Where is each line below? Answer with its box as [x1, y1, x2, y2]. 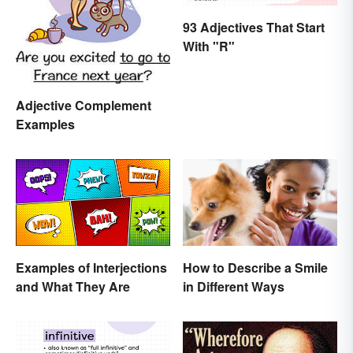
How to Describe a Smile [183, 258, 328, 277]
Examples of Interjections [16, 258, 167, 277]
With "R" [183, 36, 235, 55]
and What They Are [16, 277, 130, 295]
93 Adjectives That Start [183, 17, 325, 36]
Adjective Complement [16, 95, 151, 114]
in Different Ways [183, 277, 284, 295]
